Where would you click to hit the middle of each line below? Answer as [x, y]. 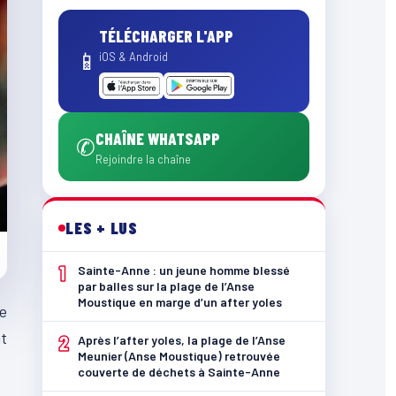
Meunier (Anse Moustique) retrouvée [179, 356]
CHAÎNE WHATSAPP [158, 138]
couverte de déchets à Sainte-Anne [179, 372]
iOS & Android [133, 57]
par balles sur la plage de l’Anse [166, 286]
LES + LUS [102, 228]
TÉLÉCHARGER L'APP [166, 36]
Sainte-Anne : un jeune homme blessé [184, 270]
